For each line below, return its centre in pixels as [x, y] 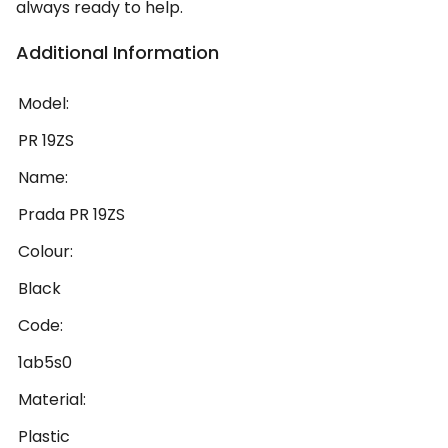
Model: [43, 104]
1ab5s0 [45, 363]
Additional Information [117, 53]
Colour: [45, 252]
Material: [52, 400]
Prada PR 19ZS [71, 215]
